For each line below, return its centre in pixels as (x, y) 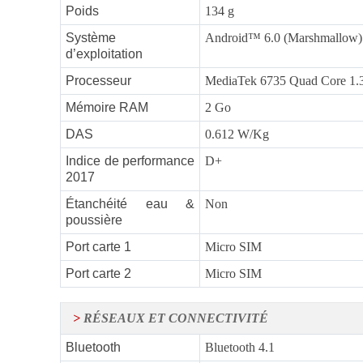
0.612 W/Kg (237, 135)
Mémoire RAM (107, 108)
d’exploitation (104, 54)
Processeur (98, 81)
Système (91, 38)
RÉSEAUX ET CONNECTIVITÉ (174, 318)
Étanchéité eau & (130, 204)
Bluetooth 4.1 (240, 348)
